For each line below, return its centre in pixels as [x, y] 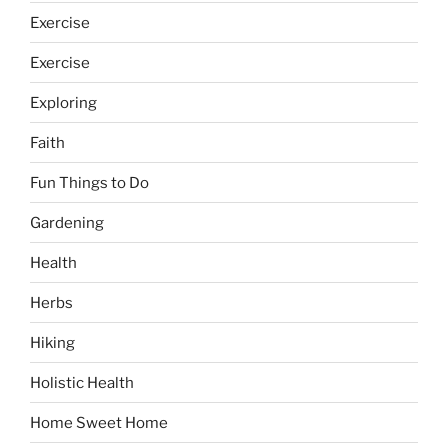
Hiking [52, 342]
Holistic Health [82, 382]
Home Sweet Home [99, 422]
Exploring [63, 102]
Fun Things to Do [89, 182]
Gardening [67, 222]
